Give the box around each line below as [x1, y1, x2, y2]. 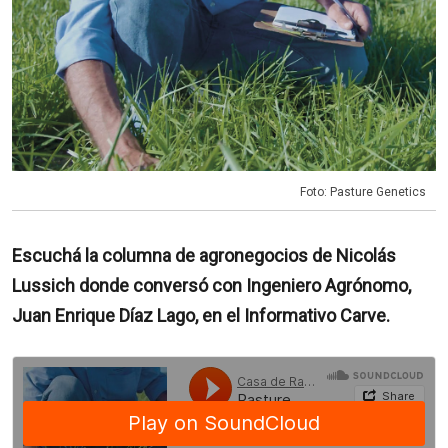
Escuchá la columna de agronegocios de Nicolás [12, 245, 396, 267]
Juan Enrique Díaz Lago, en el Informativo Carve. [12, 305, 390, 327]
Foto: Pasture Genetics [300, 185, 426, 200]
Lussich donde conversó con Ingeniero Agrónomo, [12, 275, 411, 297]
